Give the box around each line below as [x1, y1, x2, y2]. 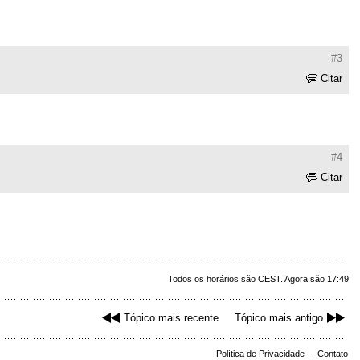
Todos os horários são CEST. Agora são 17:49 [168, 274, 349, 284]
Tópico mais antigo [235, 312, 323, 325]
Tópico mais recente [124, 312, 219, 325]
